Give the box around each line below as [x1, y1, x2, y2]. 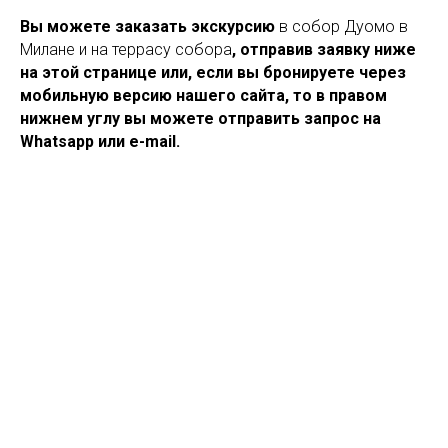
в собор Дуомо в [279, 16, 408, 36]
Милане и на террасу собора [20, 39, 232, 59]
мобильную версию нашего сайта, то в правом [20, 85, 387, 105]
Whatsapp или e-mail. [20, 131, 180, 151]
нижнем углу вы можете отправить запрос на [20, 108, 381, 128]
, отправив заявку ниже [232, 39, 416, 59]
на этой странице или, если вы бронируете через [20, 62, 406, 82]
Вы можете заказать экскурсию [20, 16, 279, 36]
